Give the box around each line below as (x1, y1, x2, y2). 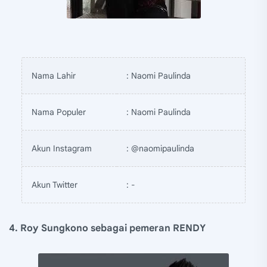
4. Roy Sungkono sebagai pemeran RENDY (9, 222, 206, 234)
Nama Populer (32, 106, 86, 117)
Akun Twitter (32, 179, 77, 190)
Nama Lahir (32, 70, 76, 81)
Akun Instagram (32, 142, 92, 154)
